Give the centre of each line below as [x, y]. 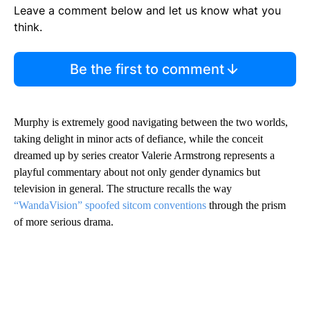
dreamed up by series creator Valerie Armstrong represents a [144, 156]
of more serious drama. [64, 222]
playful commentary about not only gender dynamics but [137, 172]
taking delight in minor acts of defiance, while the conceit [138, 139]
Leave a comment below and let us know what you [147, 11]
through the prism [246, 206]
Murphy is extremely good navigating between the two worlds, [151, 122]
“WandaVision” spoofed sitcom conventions [110, 206]
